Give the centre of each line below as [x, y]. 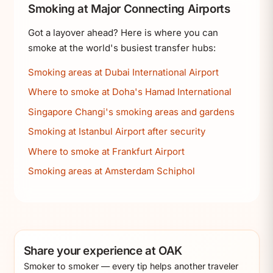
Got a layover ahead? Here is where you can [123, 32]
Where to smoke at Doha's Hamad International [130, 92]
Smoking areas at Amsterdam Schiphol [112, 171]
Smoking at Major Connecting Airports [129, 9]
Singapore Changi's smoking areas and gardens [131, 112]
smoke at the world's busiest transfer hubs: [122, 48]
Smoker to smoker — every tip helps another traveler [131, 266]
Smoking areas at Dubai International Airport [123, 72]
